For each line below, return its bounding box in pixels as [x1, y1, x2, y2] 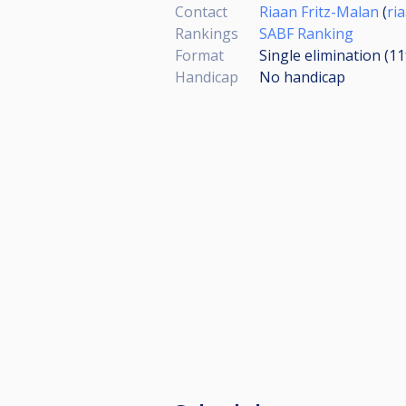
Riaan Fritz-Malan [259, 2, 379, 22]
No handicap [259, 67, 345, 87]
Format [175, 45, 224, 65]
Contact [175, 2, 227, 22]
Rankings [175, 24, 238, 43]
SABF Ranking [259, 24, 353, 43]
